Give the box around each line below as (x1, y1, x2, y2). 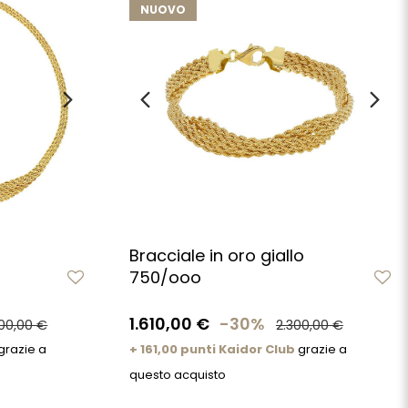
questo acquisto (128, 365, 226, 383)
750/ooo (128, 265, 201, 289)
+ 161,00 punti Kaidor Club (128, 340, 295, 358)
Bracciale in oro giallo (128, 243, 304, 267)
